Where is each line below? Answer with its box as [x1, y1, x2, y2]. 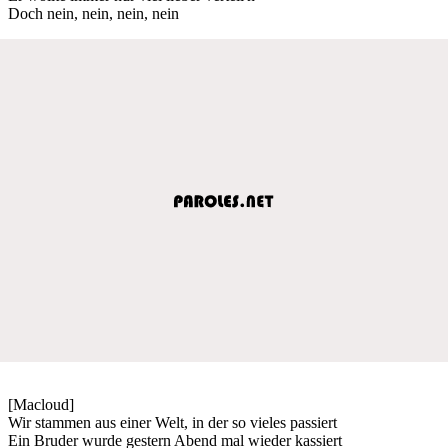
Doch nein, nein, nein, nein [8, 4, 179, 22]
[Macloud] [8, 395, 74, 413]
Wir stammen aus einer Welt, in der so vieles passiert [8, 413, 337, 431]
